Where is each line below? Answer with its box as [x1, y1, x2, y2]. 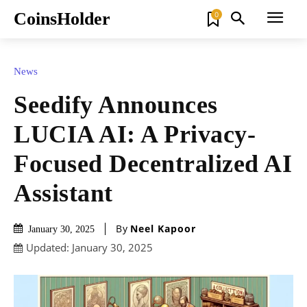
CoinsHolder [14, 9, 110, 29]
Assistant [14, 179, 113, 207]
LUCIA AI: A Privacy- [14, 120, 256, 148]
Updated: [26, 241, 69, 255]
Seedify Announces [14, 90, 218, 119]
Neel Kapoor [130, 222, 196, 236]
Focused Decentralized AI [14, 149, 292, 177]
